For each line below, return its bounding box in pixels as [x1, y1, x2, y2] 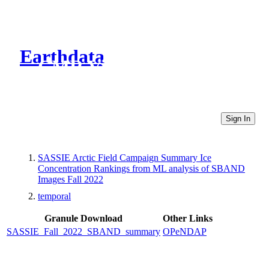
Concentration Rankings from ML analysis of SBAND [38, 163, 245, 174]
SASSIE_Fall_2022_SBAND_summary [7, 226, 160, 237]
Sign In [226, 113, 250, 123]
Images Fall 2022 [38, 174, 103, 184]
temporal [38, 190, 71, 201]
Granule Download [44, 213, 122, 223]
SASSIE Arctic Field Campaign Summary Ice [38, 152, 211, 163]
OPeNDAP [163, 226, 207, 237]
